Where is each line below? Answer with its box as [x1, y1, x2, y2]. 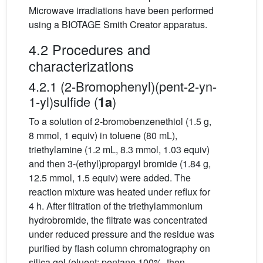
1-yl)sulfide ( [29, 92, 98, 111]
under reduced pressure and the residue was [29, 227, 214, 241]
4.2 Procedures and [29, 39, 150, 60]
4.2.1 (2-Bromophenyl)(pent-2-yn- [29, 77, 217, 96]
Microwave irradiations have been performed [29, 4, 214, 18]
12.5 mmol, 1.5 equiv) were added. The [29, 171, 191, 185]
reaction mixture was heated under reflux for [29, 185, 210, 199]
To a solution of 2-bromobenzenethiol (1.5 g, [29, 114, 211, 129]
